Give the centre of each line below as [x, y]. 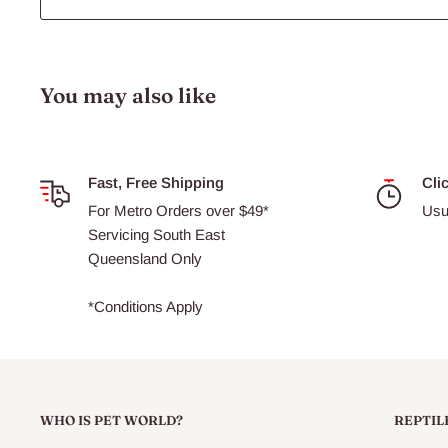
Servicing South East [156, 234]
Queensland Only [145, 258]
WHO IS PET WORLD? [111, 420]
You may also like [128, 95]
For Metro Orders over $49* [178, 210]
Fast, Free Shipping [156, 182]
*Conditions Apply [145, 306]
